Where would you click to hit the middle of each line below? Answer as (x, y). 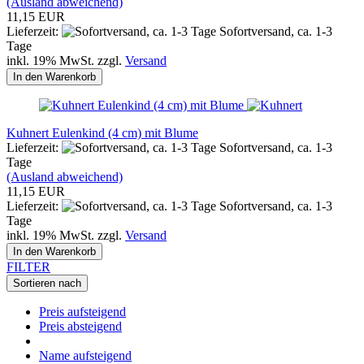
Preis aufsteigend (82, 311)
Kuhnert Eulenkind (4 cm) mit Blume (102, 132)
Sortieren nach (47, 283)
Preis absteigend (80, 326)
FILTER (28, 266)
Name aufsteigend (85, 355)
